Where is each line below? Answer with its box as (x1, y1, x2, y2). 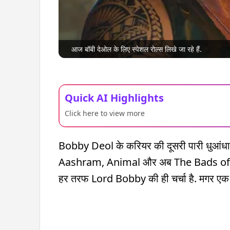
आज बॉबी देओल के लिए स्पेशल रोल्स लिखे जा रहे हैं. (71, 44, 202, 54)
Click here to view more (65, 108, 145, 118)
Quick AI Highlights (65, 90, 164, 105)
